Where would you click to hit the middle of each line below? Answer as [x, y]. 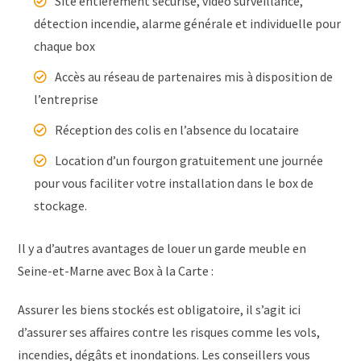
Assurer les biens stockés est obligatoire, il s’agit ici [160, 309]
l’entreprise [66, 99]
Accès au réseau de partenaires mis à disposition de [194, 76]
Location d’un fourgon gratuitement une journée [189, 160]
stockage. [61, 205]
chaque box [65, 46]
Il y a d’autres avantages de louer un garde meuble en [162, 248]
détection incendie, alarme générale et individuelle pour [188, 23]
